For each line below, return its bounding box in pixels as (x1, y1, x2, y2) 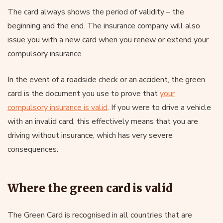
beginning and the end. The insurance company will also (7, 20, 200, 31)
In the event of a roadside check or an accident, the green (7, 74, 205, 85)
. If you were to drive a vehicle (108, 102, 211, 113)
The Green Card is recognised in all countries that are (7, 209, 192, 221)
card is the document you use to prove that (7, 88, 160, 99)
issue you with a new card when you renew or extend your (7, 34, 209, 45)
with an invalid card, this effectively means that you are (7, 115, 198, 127)
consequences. (7, 143, 58, 155)
